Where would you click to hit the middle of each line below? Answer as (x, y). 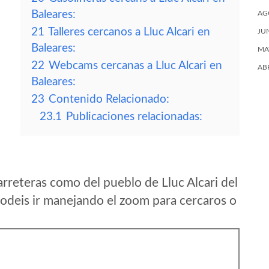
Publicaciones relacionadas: (134, 117)
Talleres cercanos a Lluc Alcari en (129, 32)
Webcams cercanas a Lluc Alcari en (135, 66)
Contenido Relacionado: (109, 99)
